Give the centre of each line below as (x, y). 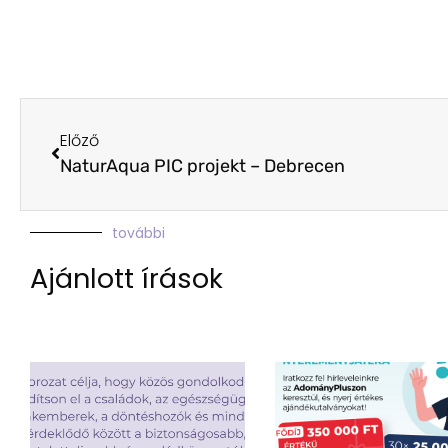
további (138, 232)
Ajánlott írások (126, 278)
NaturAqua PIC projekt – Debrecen (202, 165)
